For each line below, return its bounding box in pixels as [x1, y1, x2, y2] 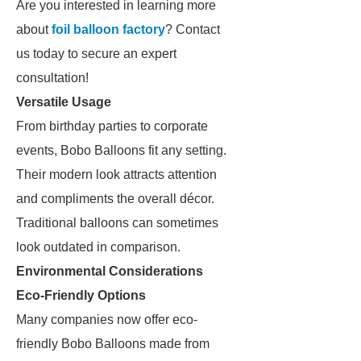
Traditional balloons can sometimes [16, 216, 218, 230]
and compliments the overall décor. [16, 192, 214, 205]
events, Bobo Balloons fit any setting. [16, 143, 226, 157]
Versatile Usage [16, 95, 111, 109]
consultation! [16, 71, 89, 85]
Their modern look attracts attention [16, 168, 217, 181]
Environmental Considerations [16, 264, 203, 278]
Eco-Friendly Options [16, 288, 146, 302]
